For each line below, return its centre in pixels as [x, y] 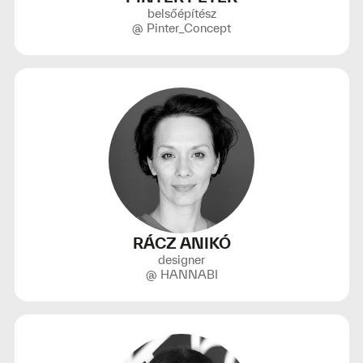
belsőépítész [181, 13]
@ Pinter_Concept [181, 28]
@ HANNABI [181, 274]
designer [181, 260]
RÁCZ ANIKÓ [181, 243]
